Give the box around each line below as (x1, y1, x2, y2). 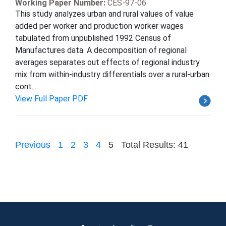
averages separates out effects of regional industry (15, 57, 200, 67)
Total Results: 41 (121, 139, 188, 150)
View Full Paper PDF (15, 93, 88, 103)
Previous (15, 139, 50, 150)
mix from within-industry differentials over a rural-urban (15, 69, 209, 79)
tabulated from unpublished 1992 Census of (15, 33, 171, 43)
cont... (15, 81, 36, 91)
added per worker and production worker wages (15, 21, 184, 31)
